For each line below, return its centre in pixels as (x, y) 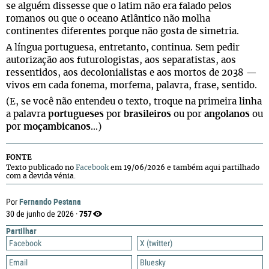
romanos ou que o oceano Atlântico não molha (108, 19)
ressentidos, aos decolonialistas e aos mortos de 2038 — (131, 73)
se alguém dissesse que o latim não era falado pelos (119, 6)
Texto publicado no (41, 168)
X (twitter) (156, 243)
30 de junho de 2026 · (43, 214)
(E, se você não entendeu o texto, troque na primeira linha (134, 102)
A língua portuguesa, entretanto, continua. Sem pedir (123, 48)
